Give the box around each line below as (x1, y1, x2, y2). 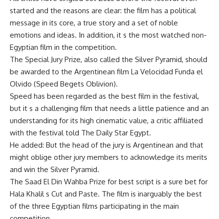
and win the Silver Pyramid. (10, 165, 99, 174)
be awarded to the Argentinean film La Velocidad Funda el (10, 67, 203, 76)
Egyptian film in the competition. (10, 43, 117, 52)
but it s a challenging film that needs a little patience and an (10, 104, 209, 113)
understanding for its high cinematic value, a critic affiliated (10, 116, 203, 125)
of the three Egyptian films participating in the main (10, 201, 179, 211)
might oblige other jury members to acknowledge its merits (10, 153, 207, 162)
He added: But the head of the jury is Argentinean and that (10, 140, 203, 150)
